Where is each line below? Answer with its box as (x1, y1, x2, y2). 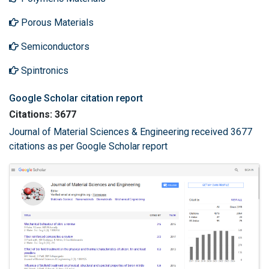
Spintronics (19, 65, 68, 76)
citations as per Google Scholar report (9, 141, 168, 152)
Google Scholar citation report (9, 92, 143, 104)
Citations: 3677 (9, 109, 76, 120)
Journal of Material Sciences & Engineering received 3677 (9, 126, 252, 138)
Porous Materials (19, 17, 94, 28)
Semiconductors (19, 41, 89, 52)
